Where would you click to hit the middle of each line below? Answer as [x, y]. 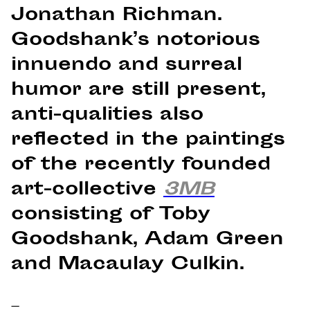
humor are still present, [138, 91]
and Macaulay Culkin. [128, 265]
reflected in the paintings [148, 140]
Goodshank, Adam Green [147, 240]
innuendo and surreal [127, 66]
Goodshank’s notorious [136, 41]
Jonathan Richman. [117, 16]
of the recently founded [141, 165]
